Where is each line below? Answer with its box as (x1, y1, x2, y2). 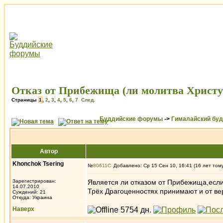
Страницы (11, 97, 38, 103)
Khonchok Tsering (12, 160, 64, 167)
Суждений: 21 (12, 189, 46, 195)
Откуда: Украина (12, 195, 52, 200)
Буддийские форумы (100, 115, 163, 122)
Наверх (12, 206, 34, 213)
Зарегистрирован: (12, 178, 56, 184)
